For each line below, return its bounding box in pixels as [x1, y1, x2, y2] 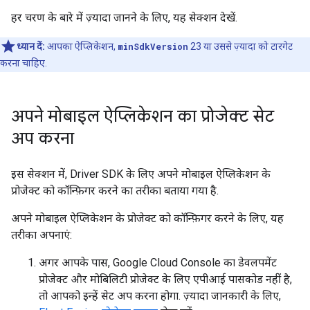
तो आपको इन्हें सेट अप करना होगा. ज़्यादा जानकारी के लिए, [39, 289, 281, 302]
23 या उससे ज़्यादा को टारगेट [188, 41, 293, 52]
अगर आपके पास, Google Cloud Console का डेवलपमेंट [39, 256, 277, 269]
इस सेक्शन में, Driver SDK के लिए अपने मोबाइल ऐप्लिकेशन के [11, 167, 271, 181]
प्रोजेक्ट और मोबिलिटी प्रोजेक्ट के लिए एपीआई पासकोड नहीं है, [39, 273, 292, 286]
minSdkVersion [118, 41, 188, 52]
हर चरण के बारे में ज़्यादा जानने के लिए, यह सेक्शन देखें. [11, 11, 237, 24]
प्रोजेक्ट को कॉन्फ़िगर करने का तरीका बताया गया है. [11, 184, 219, 197]
